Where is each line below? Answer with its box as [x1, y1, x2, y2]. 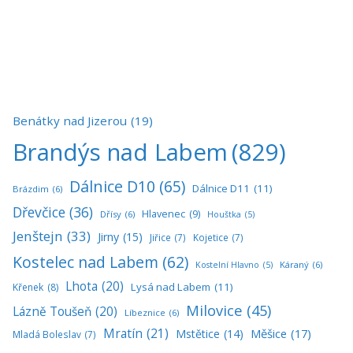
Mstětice [176, 325, 220, 341]
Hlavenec [142, 206, 185, 221]
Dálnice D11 [192, 180, 250, 195]
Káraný [280, 258, 309, 270]
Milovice [186, 299, 243, 320]
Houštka [207, 208, 241, 220]
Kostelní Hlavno [195, 258, 259, 270]
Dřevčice [13, 202, 65, 221]
